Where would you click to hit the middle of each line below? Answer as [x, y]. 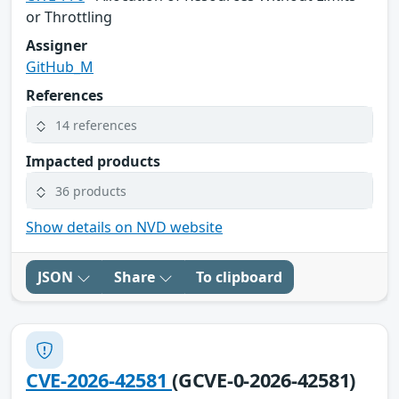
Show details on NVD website [124, 228]
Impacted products [93, 162]
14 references [96, 125]
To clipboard [239, 277]
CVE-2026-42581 [99, 380]
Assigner [57, 46]
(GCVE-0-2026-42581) [264, 380]
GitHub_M [60, 67]
